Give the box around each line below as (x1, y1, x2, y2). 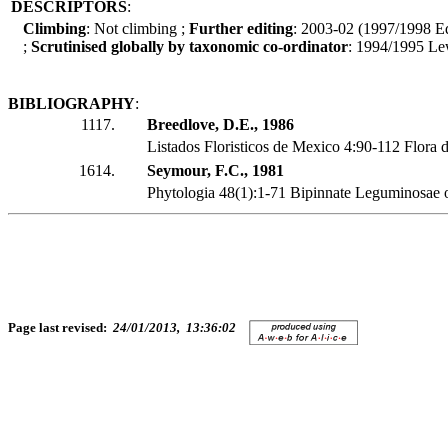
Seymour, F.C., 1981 (147, 162, 284, 180)
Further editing (189, 20, 293, 38)
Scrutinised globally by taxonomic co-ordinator (31, 38, 348, 56)
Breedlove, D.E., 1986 (147, 116, 294, 134)
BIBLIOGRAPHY (8, 95, 135, 113)
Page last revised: (8, 319, 113, 335)
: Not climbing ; (86, 20, 189, 38)
